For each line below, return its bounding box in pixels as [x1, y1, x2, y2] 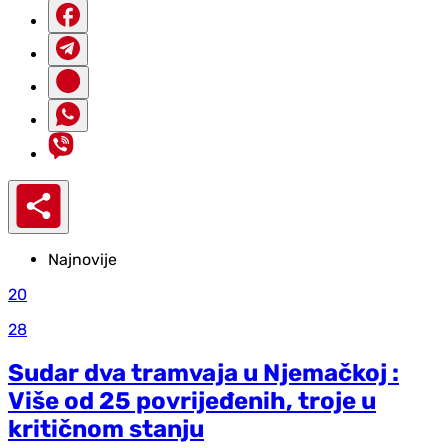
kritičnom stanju [8, 414, 204, 443]
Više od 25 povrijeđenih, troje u [8, 386, 376, 415]
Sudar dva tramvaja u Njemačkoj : [8, 358, 399, 387]
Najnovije [48, 249, 117, 269]
